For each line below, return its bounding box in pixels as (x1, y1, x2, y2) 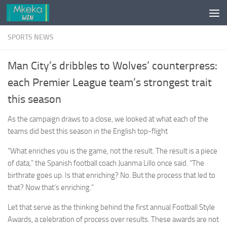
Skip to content (14, 10, 67, 19)
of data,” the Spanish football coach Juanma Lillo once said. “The (8, 159, 204, 168)
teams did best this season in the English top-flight (8, 127, 168, 136)
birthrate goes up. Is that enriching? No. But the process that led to (8, 171, 215, 180)
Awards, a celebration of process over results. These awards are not (8, 215, 219, 224)
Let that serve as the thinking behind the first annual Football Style (8, 203, 215, 212)
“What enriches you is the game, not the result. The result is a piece (8, 146, 217, 156)
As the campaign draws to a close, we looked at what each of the (8, 115, 208, 124)
